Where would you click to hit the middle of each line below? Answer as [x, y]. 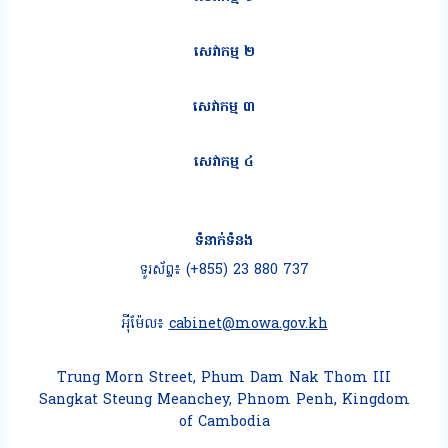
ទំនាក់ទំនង [224, 241]
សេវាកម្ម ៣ [224, 107]
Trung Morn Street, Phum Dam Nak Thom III [224, 378]
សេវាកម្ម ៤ [224, 162]
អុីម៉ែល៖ [144, 324]
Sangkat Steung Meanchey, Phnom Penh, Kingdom [224, 400]
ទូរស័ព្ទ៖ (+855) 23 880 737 [224, 270]
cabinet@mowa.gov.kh [248, 324]
